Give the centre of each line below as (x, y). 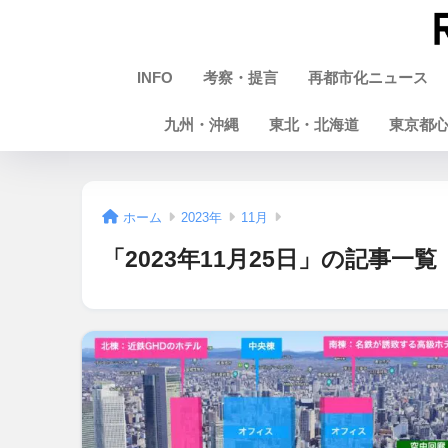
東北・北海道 (313, 124)
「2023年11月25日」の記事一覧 (269, 259)
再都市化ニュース (367, 77)
